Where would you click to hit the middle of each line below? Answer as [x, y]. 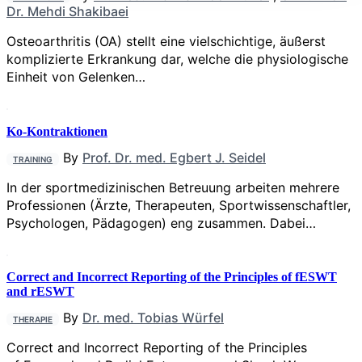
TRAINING [33, 159]
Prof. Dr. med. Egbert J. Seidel [174, 157]
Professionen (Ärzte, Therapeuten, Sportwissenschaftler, [179, 205]
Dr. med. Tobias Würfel [153, 318]
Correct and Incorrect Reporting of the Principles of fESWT [172, 277]
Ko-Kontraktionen [57, 131]
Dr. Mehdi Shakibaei [67, 12]
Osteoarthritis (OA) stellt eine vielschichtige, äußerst [166, 42]
